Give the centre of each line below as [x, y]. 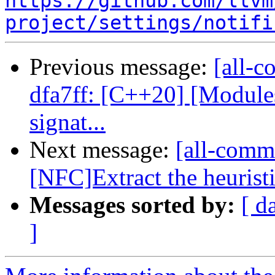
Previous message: [122, 67]
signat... [68, 122]
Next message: [103, 150]
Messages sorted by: [132, 205]
